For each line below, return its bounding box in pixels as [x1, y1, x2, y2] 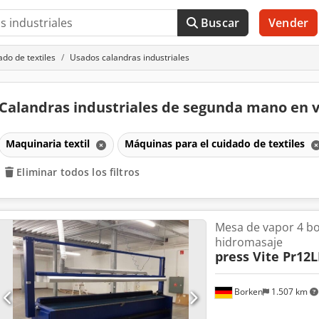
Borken [231, 286, 263, 298]
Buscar [201, 15, 240, 31]
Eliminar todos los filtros [16, 164, 140, 179]
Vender [268, 15, 308, 31]
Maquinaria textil [5, 136, 93, 150]
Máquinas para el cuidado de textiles [124, 136, 308, 150]
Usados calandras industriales [70, 51, 189, 63]
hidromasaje [214, 234, 283, 250]
